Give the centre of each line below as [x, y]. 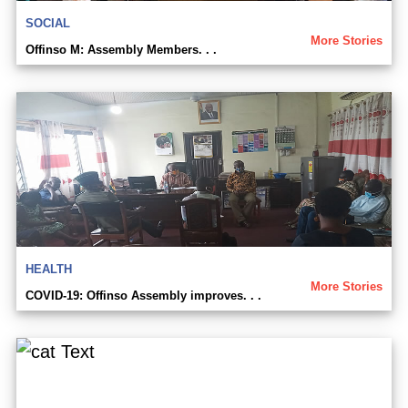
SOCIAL [48, 23]
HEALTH [49, 269]
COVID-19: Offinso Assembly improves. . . [143, 296]
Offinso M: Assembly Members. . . [121, 50]
